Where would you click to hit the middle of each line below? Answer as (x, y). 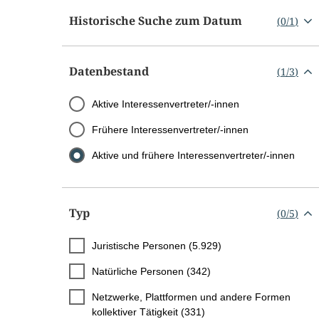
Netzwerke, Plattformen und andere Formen (191, 297)
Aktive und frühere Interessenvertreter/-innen (193, 156)
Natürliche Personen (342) (151, 272)
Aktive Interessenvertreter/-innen (166, 104)
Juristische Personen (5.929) (157, 246)
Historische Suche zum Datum (156, 21)
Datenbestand (109, 72)
